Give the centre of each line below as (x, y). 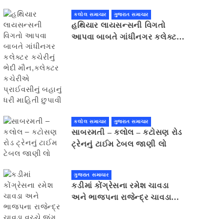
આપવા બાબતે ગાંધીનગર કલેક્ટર (126, 37)
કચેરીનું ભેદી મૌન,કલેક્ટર (115, 49)
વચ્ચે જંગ (88, 209)
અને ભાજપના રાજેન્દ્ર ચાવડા (121, 197)
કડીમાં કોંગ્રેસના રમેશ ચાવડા (120, 186)
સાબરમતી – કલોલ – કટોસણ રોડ (127, 132)
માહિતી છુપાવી (95, 72)
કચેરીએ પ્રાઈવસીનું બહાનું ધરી (124, 61)
